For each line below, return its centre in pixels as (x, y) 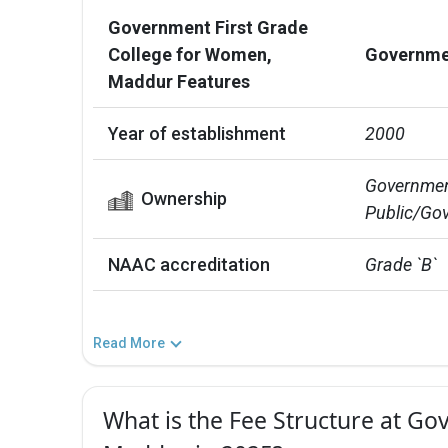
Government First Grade (208, 27)
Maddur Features (179, 81)
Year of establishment (197, 133)
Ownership (183, 198)
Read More (129, 342)
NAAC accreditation (189, 264)
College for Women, (190, 54)
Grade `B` (401, 264)
